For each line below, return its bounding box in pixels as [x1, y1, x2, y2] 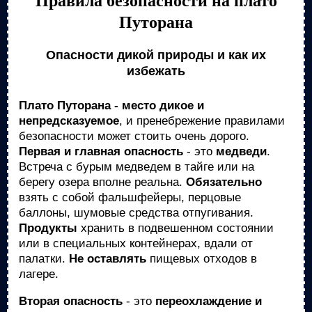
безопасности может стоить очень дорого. [19, 130, 249, 143]
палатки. [19, 252, 69, 265]
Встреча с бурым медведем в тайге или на [19, 160, 254, 173]
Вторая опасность [19, 295, 123, 308]
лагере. [19, 267, 58, 281]
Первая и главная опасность [19, 145, 183, 158]
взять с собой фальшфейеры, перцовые [19, 191, 241, 204]
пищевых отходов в [146, 252, 257, 265]
